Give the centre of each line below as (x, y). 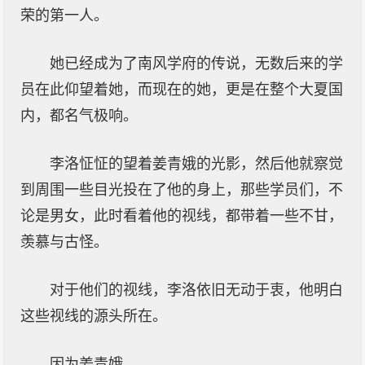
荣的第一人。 (64, 15)
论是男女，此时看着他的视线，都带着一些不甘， (182, 216)
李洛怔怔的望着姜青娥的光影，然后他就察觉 (196, 164)
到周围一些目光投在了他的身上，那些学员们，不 (182, 190)
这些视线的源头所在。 (94, 316)
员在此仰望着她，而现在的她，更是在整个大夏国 (182, 90)
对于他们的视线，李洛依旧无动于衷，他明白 (196, 290)
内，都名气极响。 (79, 116)
